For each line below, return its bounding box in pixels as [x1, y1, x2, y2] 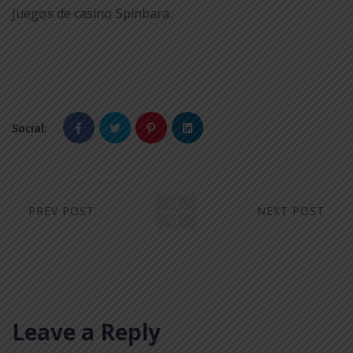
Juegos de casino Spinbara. [12, 5, 173, 23]
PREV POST [28, 203, 95, 219]
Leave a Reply [12, 317, 161, 347]
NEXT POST [257, 203, 325, 219]
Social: [12, 121, 47, 136]
